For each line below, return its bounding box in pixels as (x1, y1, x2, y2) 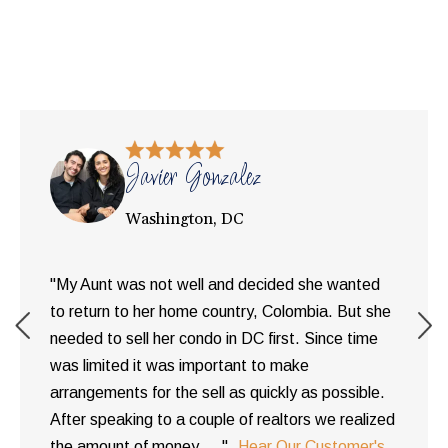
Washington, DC (125, 208, 244, 229)
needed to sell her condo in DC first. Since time (50, 329, 378, 347)
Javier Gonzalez (125, 158, 261, 197)
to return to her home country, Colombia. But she (50, 302, 391, 320)
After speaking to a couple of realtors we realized (50, 410, 395, 428)
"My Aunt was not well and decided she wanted (50, 275, 380, 293)
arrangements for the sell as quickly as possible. (50, 383, 385, 401)
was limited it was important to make (50, 356, 309, 374)
